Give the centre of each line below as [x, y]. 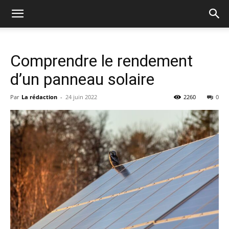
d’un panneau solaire [82, 79]
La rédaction [39, 97]
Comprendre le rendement [101, 61]
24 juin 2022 [81, 97]
